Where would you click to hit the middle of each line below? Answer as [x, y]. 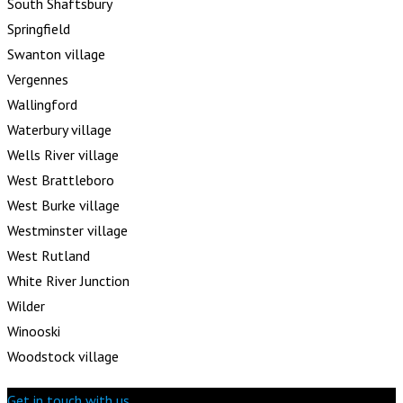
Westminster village [67, 230]
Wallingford [42, 104]
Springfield [39, 28]
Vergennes [38, 79]
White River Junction [68, 280]
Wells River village [63, 154]
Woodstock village [63, 356]
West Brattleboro [61, 179]
